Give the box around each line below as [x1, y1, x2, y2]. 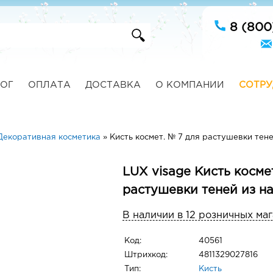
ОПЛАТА [27, 81, 71, 89]
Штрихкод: [124, 252, 168, 259]
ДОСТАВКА [85, 81, 141, 89]
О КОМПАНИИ [155, 81, 224, 89]
